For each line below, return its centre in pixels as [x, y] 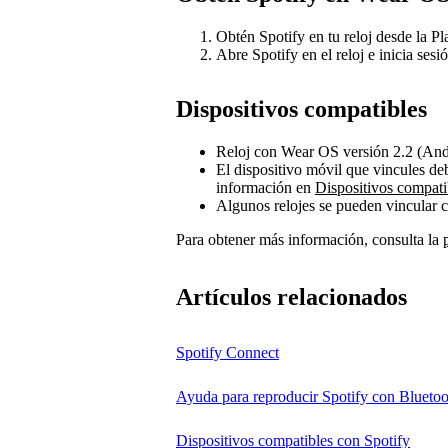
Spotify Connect [227, 353]
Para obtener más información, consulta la [309, 239]
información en [265, 187]
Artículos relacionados [291, 297]
